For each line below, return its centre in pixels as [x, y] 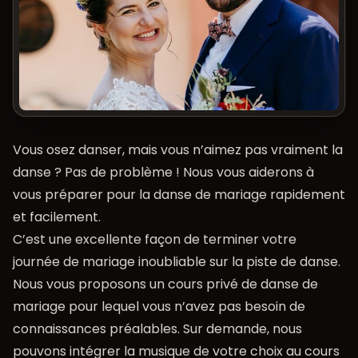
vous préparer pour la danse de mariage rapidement [179, 195]
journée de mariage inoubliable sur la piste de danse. [177, 262]
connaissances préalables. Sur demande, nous [157, 329]
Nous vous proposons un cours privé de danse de [165, 284]
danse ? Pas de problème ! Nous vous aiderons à [163, 173]
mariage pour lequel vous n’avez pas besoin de [159, 307]
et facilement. [57, 217]
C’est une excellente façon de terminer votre [155, 240]
